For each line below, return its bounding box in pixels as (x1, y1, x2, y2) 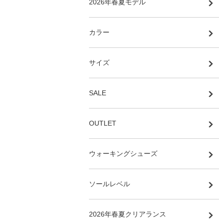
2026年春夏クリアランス (89, 210, 166, 218)
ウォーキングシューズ (89, 150, 157, 157)
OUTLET (89, 119, 116, 127)
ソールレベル (89, 180, 130, 188)
